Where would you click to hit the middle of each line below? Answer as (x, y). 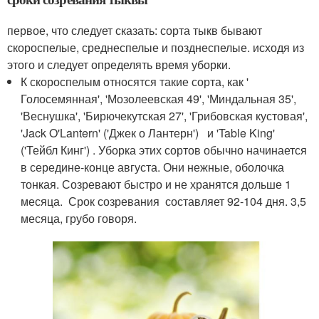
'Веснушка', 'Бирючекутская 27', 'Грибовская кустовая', (166, 115)
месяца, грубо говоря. (79, 218)
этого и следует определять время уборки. (119, 64)
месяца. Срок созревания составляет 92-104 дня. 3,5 (164, 201)
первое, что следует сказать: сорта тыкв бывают (135, 30)
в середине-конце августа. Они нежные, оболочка (153, 167)
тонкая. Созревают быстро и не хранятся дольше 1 (156, 184)
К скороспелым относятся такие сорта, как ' (135, 81)
